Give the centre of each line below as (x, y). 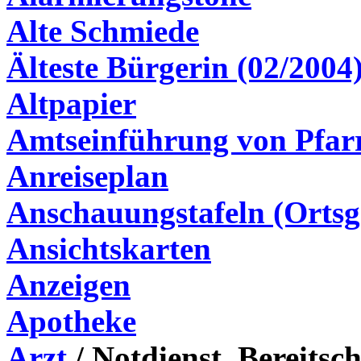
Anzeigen (68, 285)
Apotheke (71, 321)
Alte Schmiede (103, 31)
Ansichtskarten (109, 249)
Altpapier (71, 104)
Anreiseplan (87, 176)
